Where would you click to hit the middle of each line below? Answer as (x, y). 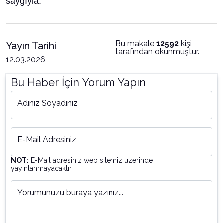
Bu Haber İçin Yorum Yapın (78, 82)
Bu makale (136, 44)
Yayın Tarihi (31, 46)
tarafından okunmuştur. (157, 52)
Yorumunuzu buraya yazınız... (70, 192)
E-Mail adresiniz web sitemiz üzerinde (91, 160)
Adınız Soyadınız (48, 103)
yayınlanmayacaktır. (42, 168)
